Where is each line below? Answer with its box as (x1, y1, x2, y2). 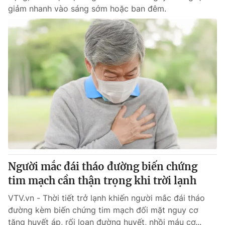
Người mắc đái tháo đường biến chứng (8, 160, 197, 173)
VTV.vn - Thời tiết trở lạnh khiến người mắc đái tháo (8, 193, 205, 203)
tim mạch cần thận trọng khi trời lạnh (8, 174, 196, 187)
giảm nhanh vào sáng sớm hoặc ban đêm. (8, 4, 166, 14)
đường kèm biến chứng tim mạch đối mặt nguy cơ (8, 205, 198, 215)
